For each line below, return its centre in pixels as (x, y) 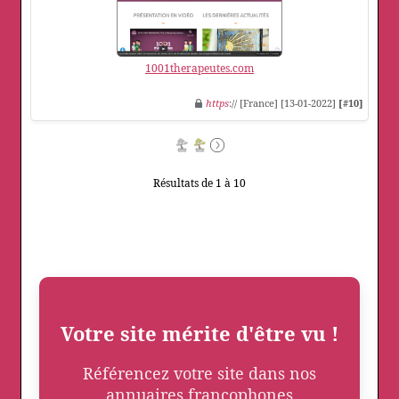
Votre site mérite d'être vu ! (199, 334)
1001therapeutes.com (199, 69)
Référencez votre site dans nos (199, 374)
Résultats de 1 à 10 (199, 183)
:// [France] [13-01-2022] (284, 103)
